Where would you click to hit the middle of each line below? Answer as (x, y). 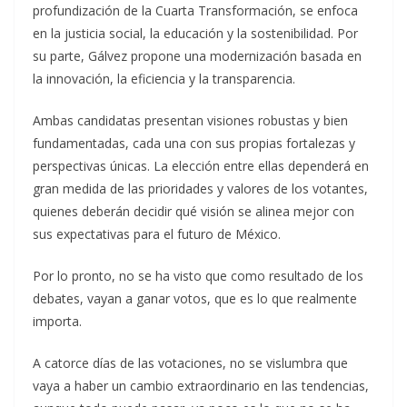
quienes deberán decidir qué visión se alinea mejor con (194, 211)
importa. (57, 321)
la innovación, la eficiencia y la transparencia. (164, 79)
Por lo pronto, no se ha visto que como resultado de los (198, 276)
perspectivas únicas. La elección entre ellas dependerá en (201, 166)
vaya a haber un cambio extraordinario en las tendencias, (201, 386)
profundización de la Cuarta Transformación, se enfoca (195, 10)
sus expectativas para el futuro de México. (157, 234)
